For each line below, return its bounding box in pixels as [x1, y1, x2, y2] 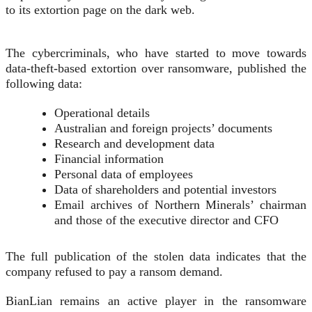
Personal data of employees [54, 167, 193, 182]
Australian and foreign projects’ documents [54, 121, 272, 136]
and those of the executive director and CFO [54, 213, 279, 228]
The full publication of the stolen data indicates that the [6, 249, 306, 264]
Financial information [54, 152, 164, 166]
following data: [6, 77, 82, 91]
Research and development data [54, 136, 214, 151]
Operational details [54, 106, 150, 120]
